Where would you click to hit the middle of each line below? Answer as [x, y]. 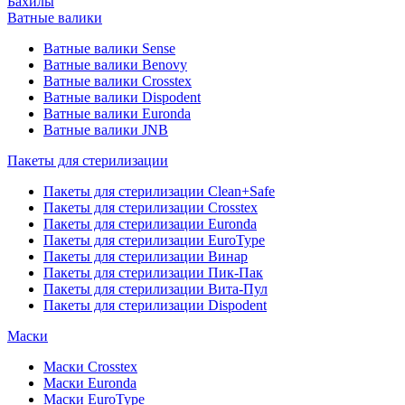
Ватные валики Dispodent [122, 97]
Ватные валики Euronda [117, 113]
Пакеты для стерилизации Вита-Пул [155, 289]
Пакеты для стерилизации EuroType [154, 240]
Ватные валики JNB [106, 130]
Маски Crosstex [90, 367]
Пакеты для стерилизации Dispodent [155, 305]
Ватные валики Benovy [115, 65]
